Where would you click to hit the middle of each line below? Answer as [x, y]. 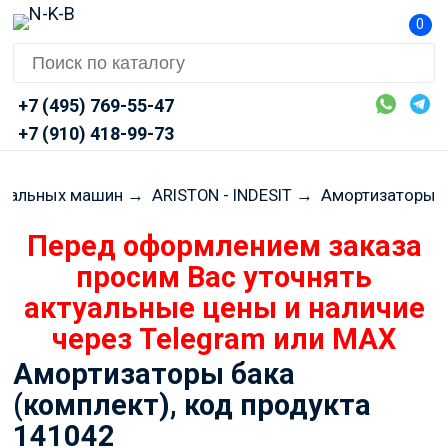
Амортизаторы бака [153, 373]
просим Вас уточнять [224, 277]
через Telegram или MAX [224, 339]
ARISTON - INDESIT [221, 194]
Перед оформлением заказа [224, 246]
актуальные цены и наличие [224, 308]
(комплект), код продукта [191, 404]
